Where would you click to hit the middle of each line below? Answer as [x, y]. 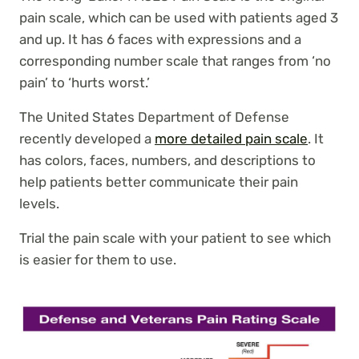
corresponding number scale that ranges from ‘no [175, 61]
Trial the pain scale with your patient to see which [175, 238]
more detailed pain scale [231, 139]
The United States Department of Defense [154, 117]
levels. [39, 204]
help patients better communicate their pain [159, 182]
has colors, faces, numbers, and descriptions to [167, 161]
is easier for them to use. [98, 260]
